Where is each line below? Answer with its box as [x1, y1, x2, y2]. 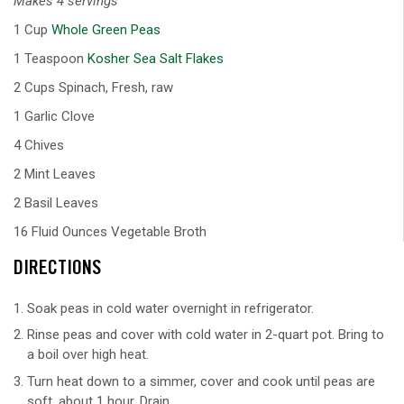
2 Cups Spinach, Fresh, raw [14, 78, 173, 96]
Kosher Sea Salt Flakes [87, 50, 224, 67]
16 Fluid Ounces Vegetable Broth [14, 223, 207, 240]
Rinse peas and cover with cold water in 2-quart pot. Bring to [27, 326, 384, 344]
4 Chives [14, 136, 64, 153]
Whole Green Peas [51, 21, 161, 38]
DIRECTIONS [14, 259, 101, 280]
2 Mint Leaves [14, 165, 96, 182]
